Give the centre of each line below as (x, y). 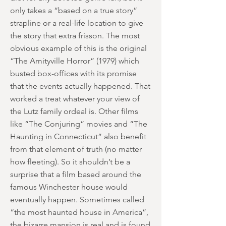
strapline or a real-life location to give (77, 23)
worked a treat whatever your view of (75, 99)
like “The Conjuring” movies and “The (79, 124)
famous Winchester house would (69, 187)
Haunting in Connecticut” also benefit (78, 136)
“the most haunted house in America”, (79, 212)
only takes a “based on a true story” (74, 10)
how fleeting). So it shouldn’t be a (70, 162)
